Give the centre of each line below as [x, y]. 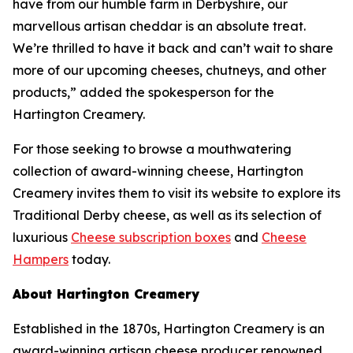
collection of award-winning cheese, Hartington [158, 171]
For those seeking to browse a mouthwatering [152, 149]
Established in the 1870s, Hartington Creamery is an [169, 329]
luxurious [42, 237]
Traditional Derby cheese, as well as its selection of [167, 215]
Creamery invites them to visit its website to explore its [176, 193]
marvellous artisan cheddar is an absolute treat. [159, 26]
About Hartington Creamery [106, 294]
